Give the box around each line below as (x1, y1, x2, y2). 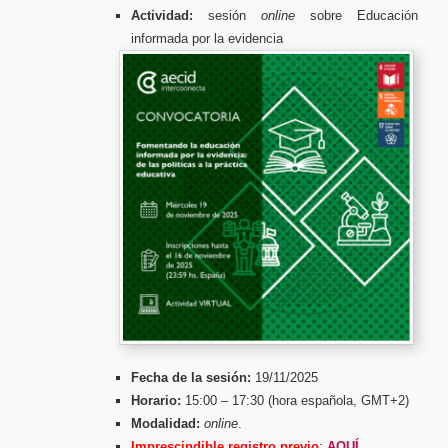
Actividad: (131, 7, 194, 23)
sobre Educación (295, 7, 419, 23)
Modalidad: (131, 415, 201, 431)
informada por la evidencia (131, 30, 284, 46)
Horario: (131, 392, 182, 408)
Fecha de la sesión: (131, 369, 252, 385)
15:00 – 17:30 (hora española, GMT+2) (181, 392, 410, 408)
